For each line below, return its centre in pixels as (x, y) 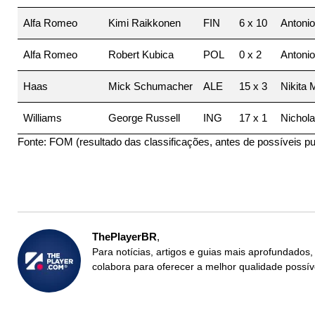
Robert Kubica (141, 54)
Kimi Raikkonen (144, 22)
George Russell (144, 117)
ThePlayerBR (124, 236)
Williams (42, 117)
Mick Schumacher (150, 86)
